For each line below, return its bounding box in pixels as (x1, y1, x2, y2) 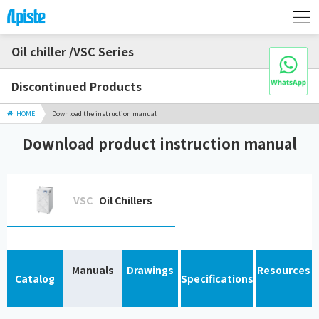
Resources (256, 263, 310, 278)
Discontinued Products (11, 78, 142, 95)
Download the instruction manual (51, 109, 157, 118)
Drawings (127, 263, 174, 278)
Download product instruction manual (22, 133, 297, 155)
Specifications (180, 271, 253, 286)
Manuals (71, 263, 114, 278)
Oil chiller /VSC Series (11, 43, 134, 60)
